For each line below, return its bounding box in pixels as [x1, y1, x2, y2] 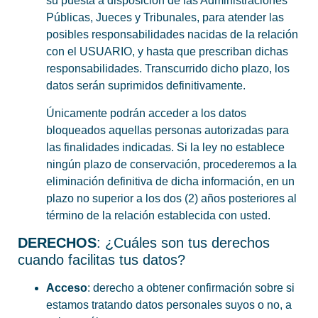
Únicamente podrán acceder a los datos [46, 106, 246, 119]
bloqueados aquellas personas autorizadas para [46, 124, 289, 136]
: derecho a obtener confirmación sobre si [87, 282, 295, 295]
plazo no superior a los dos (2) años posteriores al [46, 192, 297, 204]
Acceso [46, 282, 87, 295]
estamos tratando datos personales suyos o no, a [46, 299, 292, 312]
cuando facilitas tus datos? [18, 252, 185, 268]
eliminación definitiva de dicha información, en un [46, 175, 295, 187]
